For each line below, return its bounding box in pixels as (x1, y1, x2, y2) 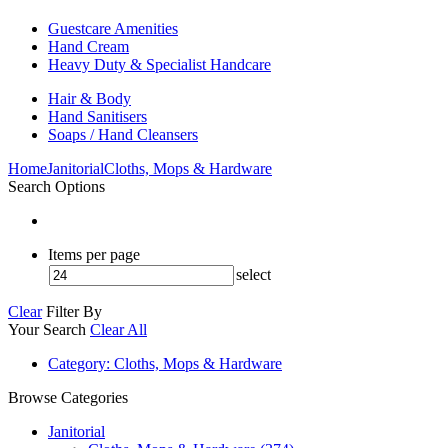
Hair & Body (48, 89, 131, 107)
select (236, 265, 271, 283)
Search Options (8, 177, 105, 195)
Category (48, 354, 106, 372)
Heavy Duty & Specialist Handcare (48, 55, 271, 73)
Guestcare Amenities (48, 19, 178, 37)
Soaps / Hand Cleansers (48, 125, 198, 143)
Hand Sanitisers (48, 107, 147, 125)
